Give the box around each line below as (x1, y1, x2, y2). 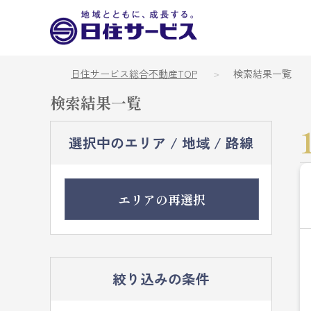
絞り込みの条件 (112, 269, 210, 289)
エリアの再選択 (118, 190, 205, 208)
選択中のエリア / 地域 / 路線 (69, 133, 253, 153)
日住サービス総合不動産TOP (71, 67, 197, 81)
